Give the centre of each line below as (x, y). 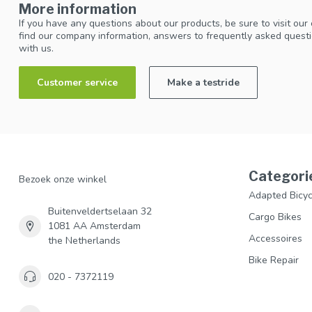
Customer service (77, 83)
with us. (36, 48)
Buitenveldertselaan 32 (100, 212)
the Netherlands (84, 241)
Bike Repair (274, 260)
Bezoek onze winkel (63, 180)
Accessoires (275, 239)
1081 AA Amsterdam (94, 226)
